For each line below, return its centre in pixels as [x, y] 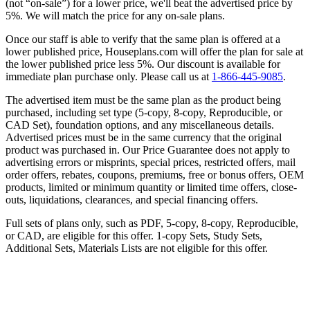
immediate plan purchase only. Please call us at [109, 76]
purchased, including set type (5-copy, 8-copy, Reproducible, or [144, 112]
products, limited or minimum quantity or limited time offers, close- [151, 187]
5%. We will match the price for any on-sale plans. [115, 15]
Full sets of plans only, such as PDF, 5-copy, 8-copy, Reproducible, [152, 223]
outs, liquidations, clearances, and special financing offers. [132, 199]
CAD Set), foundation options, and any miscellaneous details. [140, 125]
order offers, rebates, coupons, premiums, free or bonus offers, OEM [155, 174]
